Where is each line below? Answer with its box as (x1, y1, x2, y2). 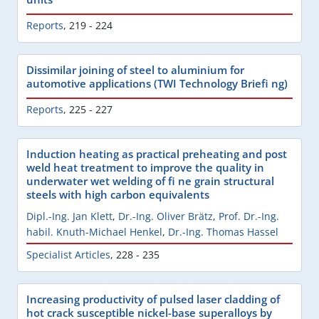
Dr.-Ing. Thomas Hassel (168, 224, 278, 239)
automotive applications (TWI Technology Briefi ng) (26, 75, 288, 90)
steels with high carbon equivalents (26, 187, 209, 202)
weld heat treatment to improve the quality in (26, 159, 264, 174)
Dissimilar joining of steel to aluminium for (26, 62, 244, 77)
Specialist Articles (26, 247, 110, 261)
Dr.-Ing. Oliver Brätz (118, 209, 213, 223)
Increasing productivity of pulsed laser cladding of (26, 291, 280, 306)
